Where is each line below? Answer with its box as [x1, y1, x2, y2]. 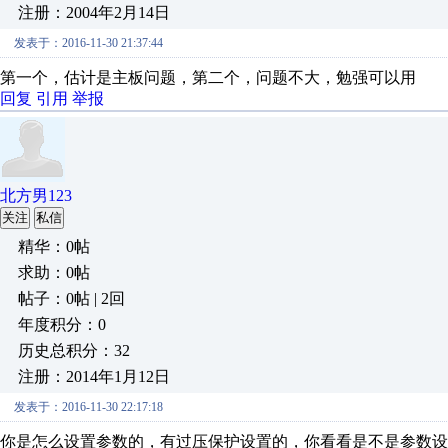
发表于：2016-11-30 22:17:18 [14, 400, 163, 414]
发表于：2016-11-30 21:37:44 [14, 36, 163, 50]
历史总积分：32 [18, 342, 130, 359]
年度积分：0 [18, 316, 106, 333]
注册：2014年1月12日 [18, 368, 170, 385]
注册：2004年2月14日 [18, 4, 170, 21]
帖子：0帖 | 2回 [18, 290, 125, 307]
